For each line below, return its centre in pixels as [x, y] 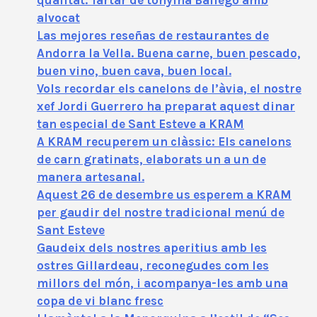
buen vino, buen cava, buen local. [134, 70]
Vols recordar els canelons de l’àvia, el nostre [169, 88]
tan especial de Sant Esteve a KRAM [140, 123]
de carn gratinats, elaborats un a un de [151, 159]
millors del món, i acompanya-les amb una [162, 283]
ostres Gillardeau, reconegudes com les [153, 265]
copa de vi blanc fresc [100, 300]
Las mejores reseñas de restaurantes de [153, 35]
